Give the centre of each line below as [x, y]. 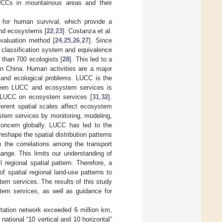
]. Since [100, 40]
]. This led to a [91, 59]
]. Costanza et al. [87, 31]
